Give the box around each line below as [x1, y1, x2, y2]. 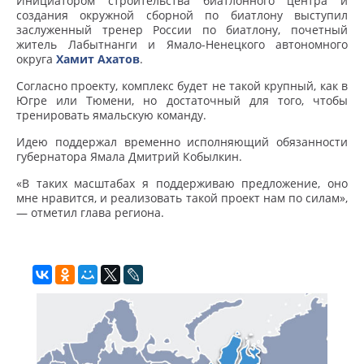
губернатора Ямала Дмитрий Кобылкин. [16, 149, 242, 165]
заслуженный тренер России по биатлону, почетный [16, 22, 348, 38]
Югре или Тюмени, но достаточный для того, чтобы [16, 93, 348, 109]
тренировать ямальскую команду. [16, 107, 206, 123]
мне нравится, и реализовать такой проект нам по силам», [16, 190, 348, 206]
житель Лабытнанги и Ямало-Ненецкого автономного [16, 37, 348, 53]
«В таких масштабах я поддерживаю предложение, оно [16, 175, 348, 192]
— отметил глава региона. [16, 205, 164, 221]
